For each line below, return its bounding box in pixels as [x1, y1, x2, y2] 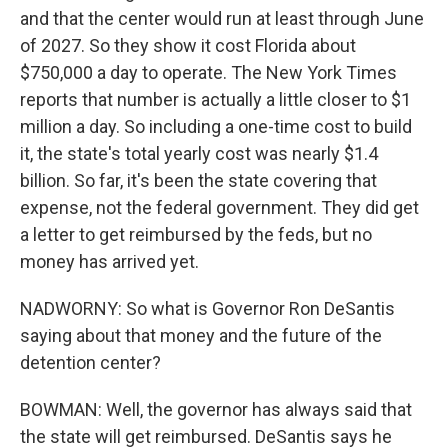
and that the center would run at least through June [20, 8, 424, 29]
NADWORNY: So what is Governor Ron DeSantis [20, 298, 395, 319]
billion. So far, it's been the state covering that [20, 170, 377, 191]
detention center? [20, 352, 161, 373]
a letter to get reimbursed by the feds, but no [20, 224, 372, 245]
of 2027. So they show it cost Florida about [20, 35, 356, 56]
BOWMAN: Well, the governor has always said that [20, 399, 412, 420]
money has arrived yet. [20, 251, 199, 272]
